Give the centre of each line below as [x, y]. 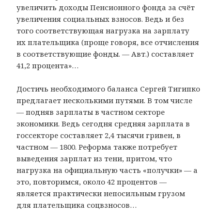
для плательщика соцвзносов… [77, 205]
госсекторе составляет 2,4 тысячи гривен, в [99, 135]
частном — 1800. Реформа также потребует [97, 147]
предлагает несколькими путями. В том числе [105, 100]
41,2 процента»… [48, 65]
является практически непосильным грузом [101, 193]
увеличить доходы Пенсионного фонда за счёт [106, 7]
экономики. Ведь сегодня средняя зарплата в [103, 123]
